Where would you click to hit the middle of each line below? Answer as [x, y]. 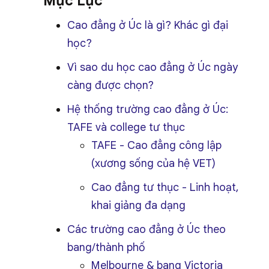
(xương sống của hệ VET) [153, 163]
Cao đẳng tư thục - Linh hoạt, [165, 187]
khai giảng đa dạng [138, 205]
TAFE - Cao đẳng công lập [156, 145]
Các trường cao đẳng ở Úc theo [147, 229]
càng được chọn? [110, 85]
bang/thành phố [106, 247]
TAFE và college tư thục [126, 127]
